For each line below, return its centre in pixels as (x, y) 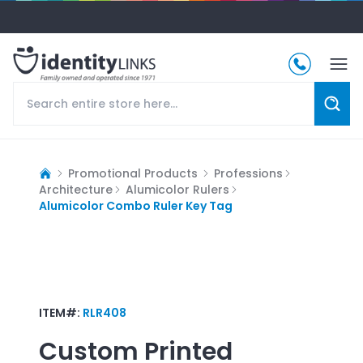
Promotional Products (133, 173)
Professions (248, 173)
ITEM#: (61, 312)
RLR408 (105, 312)
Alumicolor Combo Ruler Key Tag (136, 205)
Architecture (76, 189)
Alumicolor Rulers (177, 189)
